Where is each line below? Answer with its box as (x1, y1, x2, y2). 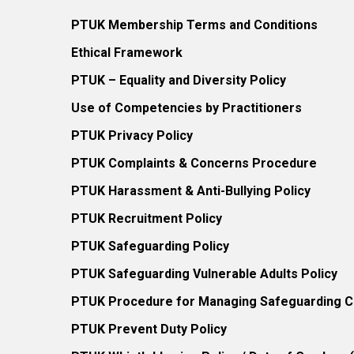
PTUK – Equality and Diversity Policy (71, 73, 286, 88)
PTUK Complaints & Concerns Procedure (71, 156, 317, 171)
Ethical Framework (71, 45, 183, 60)
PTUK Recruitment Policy (71, 211, 222, 226)
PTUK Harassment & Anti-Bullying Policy (71, 183, 311, 198)
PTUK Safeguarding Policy (71, 239, 229, 254)
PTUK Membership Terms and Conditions (71, 17, 318, 32)
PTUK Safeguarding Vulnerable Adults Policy (71, 266, 337, 281)
